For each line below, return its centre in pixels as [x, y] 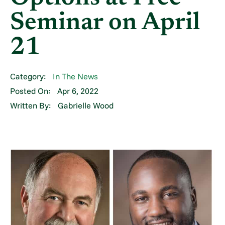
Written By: [31, 106]
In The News [75, 77]
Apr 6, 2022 [78, 91]
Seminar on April [105, 24]
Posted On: [30, 91]
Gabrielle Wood [85, 106]
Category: [28, 77]
